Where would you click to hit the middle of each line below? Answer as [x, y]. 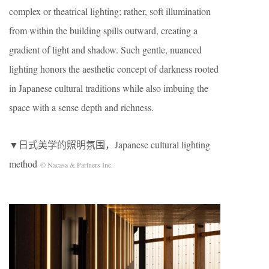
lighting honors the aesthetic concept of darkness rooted [114, 69]
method [25, 164]
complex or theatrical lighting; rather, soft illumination [110, 11]
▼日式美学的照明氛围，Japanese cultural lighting [110, 145]
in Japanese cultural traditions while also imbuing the [109, 88]
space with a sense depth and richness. [81, 107]
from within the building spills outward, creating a [103, 31]
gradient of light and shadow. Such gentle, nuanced [105, 50]
